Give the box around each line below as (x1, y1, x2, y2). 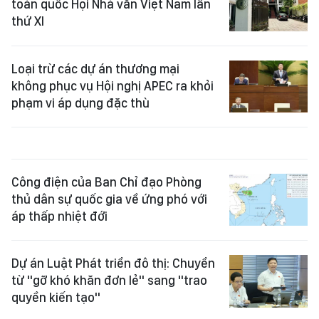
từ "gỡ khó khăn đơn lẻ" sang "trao (11, 273, 207, 288)
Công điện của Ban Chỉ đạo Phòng (11, 174, 202, 189)
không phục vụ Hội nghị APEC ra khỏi (11, 78, 214, 93)
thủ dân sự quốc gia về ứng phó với (11, 191, 207, 206)
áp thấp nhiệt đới (11, 208, 108, 224)
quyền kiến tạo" (11, 290, 100, 305)
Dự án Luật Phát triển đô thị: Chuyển (11, 256, 215, 271)
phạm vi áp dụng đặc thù (11, 95, 150, 110)
